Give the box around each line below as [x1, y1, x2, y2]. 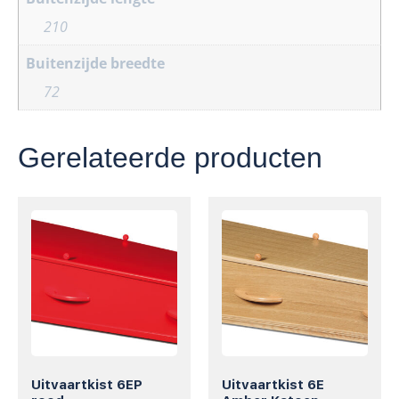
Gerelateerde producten [18, 141, 322, 174]
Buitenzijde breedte [26, 53, 165, 73]
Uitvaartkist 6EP [31, 377, 142, 394]
